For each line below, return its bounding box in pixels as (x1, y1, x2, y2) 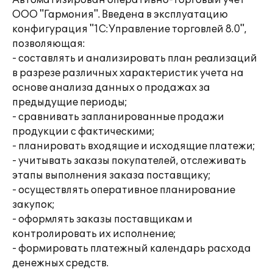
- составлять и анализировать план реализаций (12, 52, 257, 65)
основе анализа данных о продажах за (12, 82, 210, 94)
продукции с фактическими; (12, 126, 155, 138)
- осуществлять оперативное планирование (12, 184, 235, 196)
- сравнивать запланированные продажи (12, 111, 224, 123)
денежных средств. (12, 257, 108, 269)
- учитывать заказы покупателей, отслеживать (12, 155, 246, 167)
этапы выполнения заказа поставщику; (12, 169, 211, 182)
